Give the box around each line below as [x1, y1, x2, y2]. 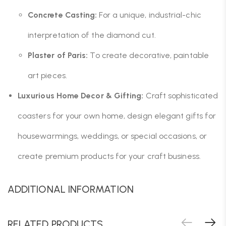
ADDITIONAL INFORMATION [8, 183, 134, 195]
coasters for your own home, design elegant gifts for [18, 111, 216, 121]
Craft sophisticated [143, 91, 218, 100]
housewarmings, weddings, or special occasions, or [18, 131, 207, 141]
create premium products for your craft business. [18, 151, 201, 161]
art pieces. [28, 71, 67, 80]
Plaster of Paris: [28, 50, 88, 60]
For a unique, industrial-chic [97, 10, 201, 20]
